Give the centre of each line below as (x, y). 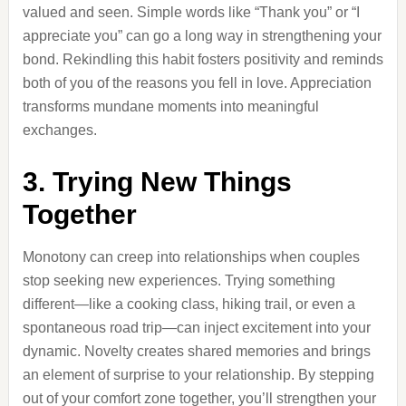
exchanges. (59, 130)
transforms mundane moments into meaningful (170, 106)
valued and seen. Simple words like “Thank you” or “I (191, 12)
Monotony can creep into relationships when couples (191, 257)
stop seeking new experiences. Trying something (179, 280)
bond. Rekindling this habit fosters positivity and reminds (203, 59)
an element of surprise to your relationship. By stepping (198, 375)
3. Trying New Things (157, 182)
